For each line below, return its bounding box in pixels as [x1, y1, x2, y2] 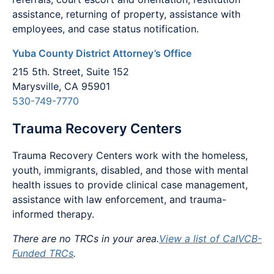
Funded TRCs [12, 246, 73, 259]
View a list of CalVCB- [159, 232, 262, 245]
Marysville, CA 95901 [12, 80, 110, 93]
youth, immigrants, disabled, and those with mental [12, 163, 248, 176]
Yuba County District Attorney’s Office [12, 47, 191, 60]
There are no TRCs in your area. [12, 232, 159, 245]
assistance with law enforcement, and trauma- [12, 193, 226, 206]
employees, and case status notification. [12, 23, 199, 35]
